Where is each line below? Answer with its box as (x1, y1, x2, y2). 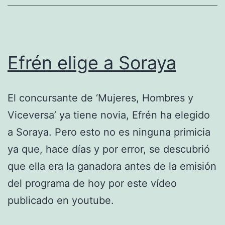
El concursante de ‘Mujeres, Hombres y (8, 91, 193, 104)
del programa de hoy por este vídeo (8, 177, 177, 189)
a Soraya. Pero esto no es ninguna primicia (8, 126, 210, 138)
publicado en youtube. (8, 194, 114, 206)
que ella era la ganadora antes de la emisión (8, 160, 216, 172)
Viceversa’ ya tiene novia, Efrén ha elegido (8, 108, 210, 121)
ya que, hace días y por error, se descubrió (8, 143, 210, 155)
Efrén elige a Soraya (8, 51, 176, 74)
